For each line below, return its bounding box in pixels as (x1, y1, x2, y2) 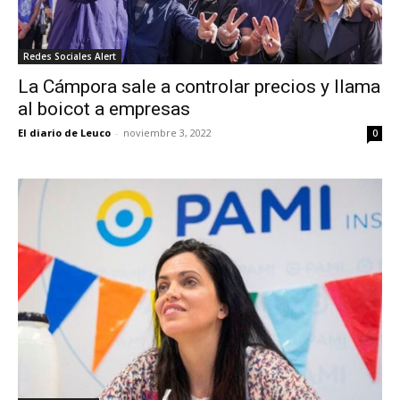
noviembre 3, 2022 (123, 125, 212, 139)
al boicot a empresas (18, 97, 190, 120)
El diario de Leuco (18, 125, 111, 139)
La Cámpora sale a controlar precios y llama (18, 75, 380, 97)
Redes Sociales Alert (23, 49, 116, 62)
